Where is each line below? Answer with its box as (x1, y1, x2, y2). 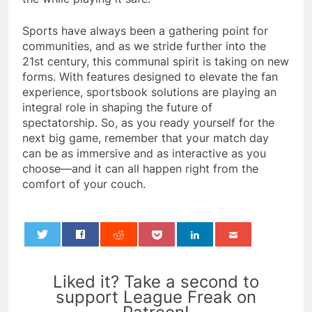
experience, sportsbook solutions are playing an (22, 84, 276, 99)
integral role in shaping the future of (22, 100, 212, 114)
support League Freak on (56, 286, 256, 307)
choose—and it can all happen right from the (22, 161, 258, 175)
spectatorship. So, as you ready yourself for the (22, 115, 274, 130)
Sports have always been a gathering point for (22, 23, 268, 38)
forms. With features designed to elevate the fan (22, 69, 278, 84)
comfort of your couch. (22, 176, 146, 191)
